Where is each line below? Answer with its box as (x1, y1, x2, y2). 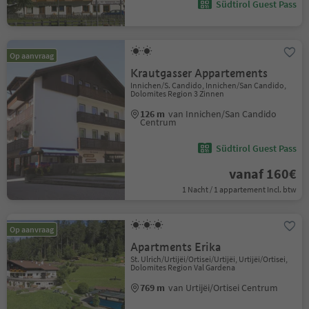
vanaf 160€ (228, 165, 297, 182)
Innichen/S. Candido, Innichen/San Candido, (130, 80, 287, 90)
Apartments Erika (130, 240, 222, 255)
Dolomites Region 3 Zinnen (130, 88, 225, 99)
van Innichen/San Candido (168, 108, 277, 120)
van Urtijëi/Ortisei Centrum (168, 281, 279, 294)
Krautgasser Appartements (130, 66, 268, 81)
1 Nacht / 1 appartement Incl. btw (181, 184, 297, 195)
